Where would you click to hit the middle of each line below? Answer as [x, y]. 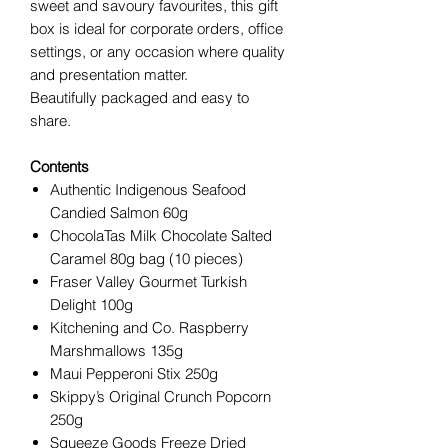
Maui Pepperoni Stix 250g [134, 374]
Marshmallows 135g [116, 351]
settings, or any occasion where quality [157, 52]
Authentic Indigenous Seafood [148, 190]
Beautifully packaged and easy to [139, 98]
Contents [59, 167]
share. [50, 121]
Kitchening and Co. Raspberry [149, 328]
